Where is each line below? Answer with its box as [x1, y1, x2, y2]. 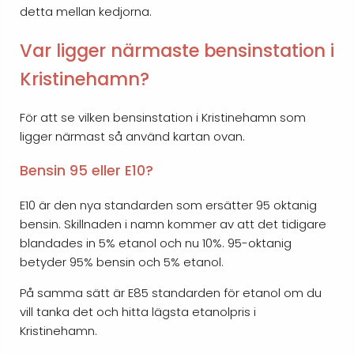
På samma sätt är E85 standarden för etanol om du [20, 284, 322, 301]
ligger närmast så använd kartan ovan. [20, 127, 245, 145]
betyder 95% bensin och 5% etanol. [20, 253, 224, 270]
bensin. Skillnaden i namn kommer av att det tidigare [20, 215, 326, 232]
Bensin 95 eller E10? [20, 161, 153, 181]
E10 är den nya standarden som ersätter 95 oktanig [20, 196, 317, 213]
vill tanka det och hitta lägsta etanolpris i [20, 303, 256, 320]
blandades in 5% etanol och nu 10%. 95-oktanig [20, 234, 292, 251]
